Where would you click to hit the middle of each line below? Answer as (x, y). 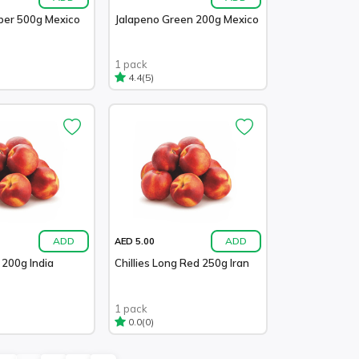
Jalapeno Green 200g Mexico (187, 19)
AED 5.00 (135, 241)
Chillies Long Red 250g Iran (182, 263)
